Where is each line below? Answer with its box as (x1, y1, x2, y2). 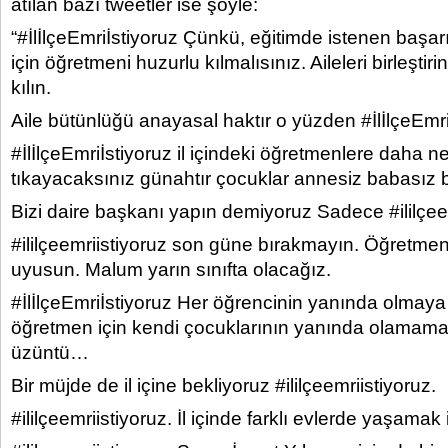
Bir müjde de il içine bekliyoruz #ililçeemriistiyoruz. (11, 375, 436, 396)
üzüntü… (11, 342, 89, 363)
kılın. (11, 77, 51, 98)
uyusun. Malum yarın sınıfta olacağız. (11, 259, 331, 280)
